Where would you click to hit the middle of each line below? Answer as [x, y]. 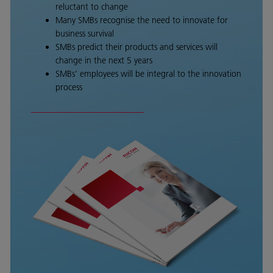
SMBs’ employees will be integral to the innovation [148, 74]
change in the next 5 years [105, 60]
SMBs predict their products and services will [136, 47]
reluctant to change [93, 7]
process [69, 87]
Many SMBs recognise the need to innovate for [142, 20]
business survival [86, 34]
